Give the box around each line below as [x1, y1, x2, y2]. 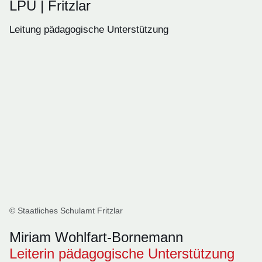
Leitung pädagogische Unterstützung [9, 24, 168, 35]
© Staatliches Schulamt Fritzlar [9, 206, 123, 215]
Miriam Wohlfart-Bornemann [9, 229, 183, 245]
